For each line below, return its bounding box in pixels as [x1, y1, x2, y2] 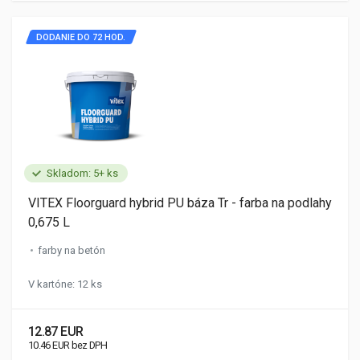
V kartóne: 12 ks [28, 278, 102, 290]
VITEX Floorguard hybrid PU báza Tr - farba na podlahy [28, 195, 332, 211]
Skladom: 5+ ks [47, 167, 118, 179]
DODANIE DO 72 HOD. [36, 32, 125, 43]
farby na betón [38, 244, 105, 256]
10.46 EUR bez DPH [28, 339, 108, 351]
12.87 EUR [28, 324, 84, 339]
